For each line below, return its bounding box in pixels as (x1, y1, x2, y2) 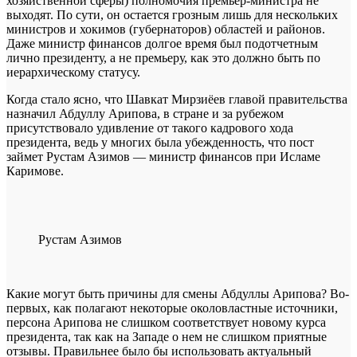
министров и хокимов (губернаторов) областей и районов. (6, 22, 325, 36)
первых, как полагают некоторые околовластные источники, (6, 300, 338, 315)
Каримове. (6, 163, 64, 178)
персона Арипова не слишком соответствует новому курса (6, 315, 326, 329)
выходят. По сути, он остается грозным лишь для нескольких (6, 7, 338, 22)
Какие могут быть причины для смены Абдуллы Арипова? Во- (6, 286, 349, 300)
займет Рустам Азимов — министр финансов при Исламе (6, 149, 320, 163)
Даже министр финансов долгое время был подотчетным (6, 36, 318, 50)
